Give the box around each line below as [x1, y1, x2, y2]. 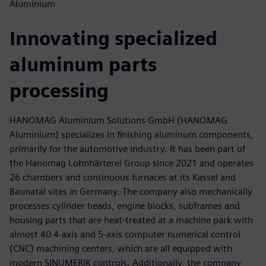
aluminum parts [9, 52, 157, 76]
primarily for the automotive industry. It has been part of [9, 142, 245, 154]
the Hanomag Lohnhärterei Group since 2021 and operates [9, 157, 254, 169]
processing [9, 78, 109, 102]
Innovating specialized [9, 26, 217, 50]
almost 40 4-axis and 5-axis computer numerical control [9, 228, 240, 240]
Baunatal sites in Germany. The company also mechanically [9, 185, 252, 197]
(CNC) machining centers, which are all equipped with [9, 242, 232, 254]
